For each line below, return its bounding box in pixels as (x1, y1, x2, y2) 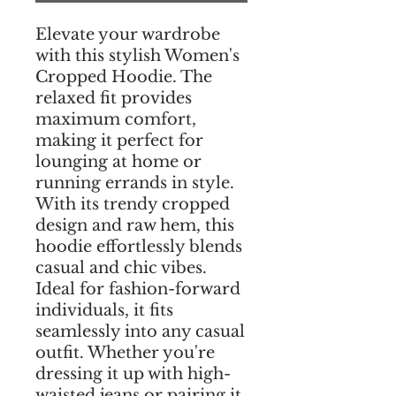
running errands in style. (35, 173, 234, 193)
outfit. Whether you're (35, 343, 215, 362)
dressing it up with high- (35, 364, 231, 384)
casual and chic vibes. (35, 258, 207, 278)
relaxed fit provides (35, 88, 192, 108)
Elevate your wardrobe (35, 25, 220, 44)
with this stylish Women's (35, 46, 240, 65)
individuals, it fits (35, 301, 173, 320)
